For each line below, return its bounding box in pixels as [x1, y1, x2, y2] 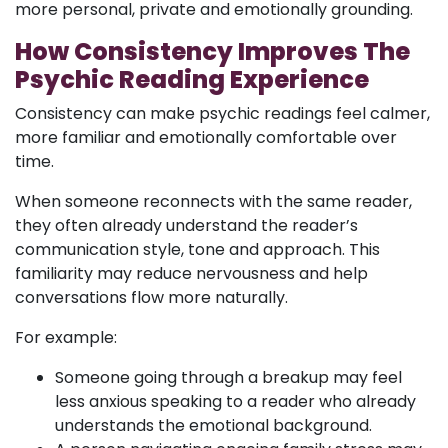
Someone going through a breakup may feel [55, 366, 402, 389]
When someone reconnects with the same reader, [15, 190, 412, 213]
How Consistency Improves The [15, 35, 410, 68]
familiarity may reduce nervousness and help [15, 262, 368, 285]
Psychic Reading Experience [15, 63, 369, 96]
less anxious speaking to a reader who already [55, 390, 416, 413]
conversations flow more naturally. [15, 286, 288, 309]
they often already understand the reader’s [15, 214, 358, 237]
